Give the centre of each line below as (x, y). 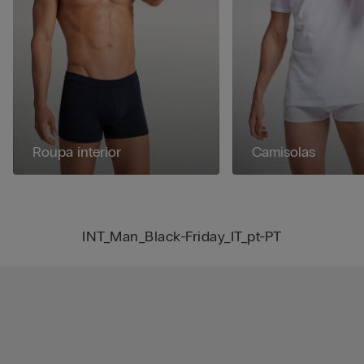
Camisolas (283, 152)
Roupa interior (77, 152)
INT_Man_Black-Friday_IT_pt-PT (182, 237)
